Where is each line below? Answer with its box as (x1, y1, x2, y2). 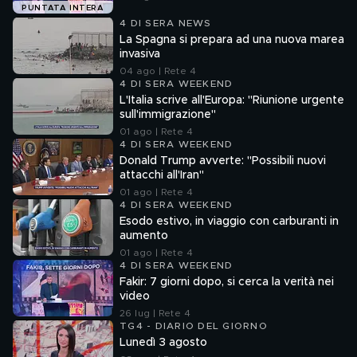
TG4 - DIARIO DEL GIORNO (120, 321, 268, 331)
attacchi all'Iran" (120, 170, 204, 181)
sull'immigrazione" (120, 109, 216, 120)
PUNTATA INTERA (22, 4, 104, 13)
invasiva (120, 49, 160, 60)
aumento (120, 230, 168, 241)
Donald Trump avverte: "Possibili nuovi (120, 155, 326, 167)
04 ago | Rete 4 (120, 66, 196, 76)
